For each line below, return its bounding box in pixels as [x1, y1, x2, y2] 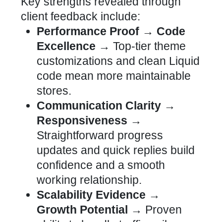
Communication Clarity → [37, 99, 175, 112]
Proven [142, 203, 182, 216]
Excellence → [37, 40, 110, 53]
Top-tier [110, 40, 154, 53]
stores [37, 84, 68, 97]
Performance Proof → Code [37, 25, 185, 38]
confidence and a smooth [37, 159, 165, 171]
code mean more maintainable [37, 69, 191, 82]
